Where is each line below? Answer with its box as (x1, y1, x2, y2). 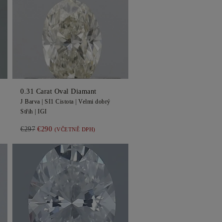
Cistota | (54, 98, 78, 105)
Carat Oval (34, 88, 71, 95)
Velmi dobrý (78, 98, 111, 105)
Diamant (71, 88, 97, 95)
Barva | (23, 98, 45, 105)
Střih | (20, 108, 38, 115)
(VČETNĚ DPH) (54, 126, 96, 132)
